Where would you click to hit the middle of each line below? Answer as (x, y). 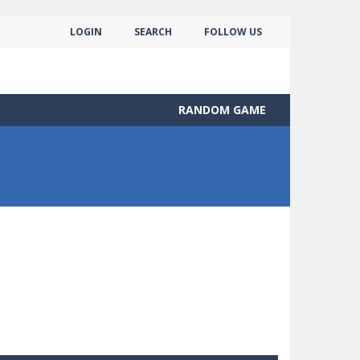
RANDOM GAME (222, 109)
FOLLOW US (233, 32)
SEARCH (153, 32)
